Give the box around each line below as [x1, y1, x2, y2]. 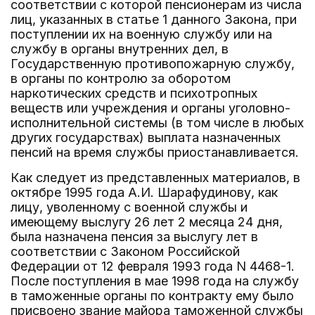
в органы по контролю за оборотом [11, 71, 231, 86]
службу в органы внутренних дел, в [11, 41, 229, 56]
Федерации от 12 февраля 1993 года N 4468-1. [11, 259, 295, 274]
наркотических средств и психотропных [11, 86, 257, 101]
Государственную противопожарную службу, [11, 56, 295, 71]
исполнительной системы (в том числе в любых [11, 115, 304, 130]
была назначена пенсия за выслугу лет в [11, 229, 258, 244]
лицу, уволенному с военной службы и [11, 200, 247, 214]
